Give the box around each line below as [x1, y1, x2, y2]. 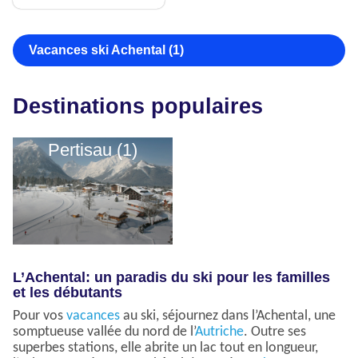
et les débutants [13, 284, 122, 300]
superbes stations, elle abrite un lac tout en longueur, [13, 340, 318, 356]
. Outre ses [244, 324, 306, 340]
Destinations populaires [13, 94, 263, 119]
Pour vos [13, 308, 66, 324]
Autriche [195, 324, 244, 340]
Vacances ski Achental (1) [29, 43, 184, 58]
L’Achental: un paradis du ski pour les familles [13, 268, 330, 285]
